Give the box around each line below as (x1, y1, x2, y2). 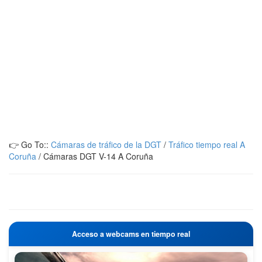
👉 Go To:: (9, 139, 51, 151)
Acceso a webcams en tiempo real (72, 228, 190, 239)
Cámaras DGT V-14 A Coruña (43, 150, 153, 163)
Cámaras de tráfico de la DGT (51, 139, 161, 151)
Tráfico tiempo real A (168, 139, 245, 151)
